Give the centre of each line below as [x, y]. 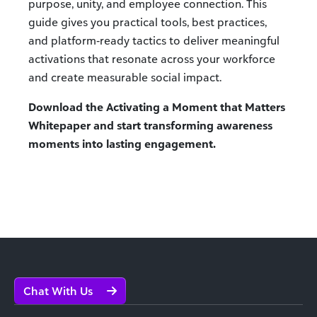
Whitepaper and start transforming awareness [150, 126]
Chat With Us [59, 291]
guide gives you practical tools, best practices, [148, 22]
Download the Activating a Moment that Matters [157, 107]
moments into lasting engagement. [122, 144]
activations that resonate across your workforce [152, 59]
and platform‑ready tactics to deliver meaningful [154, 41]
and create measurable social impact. [125, 77]
